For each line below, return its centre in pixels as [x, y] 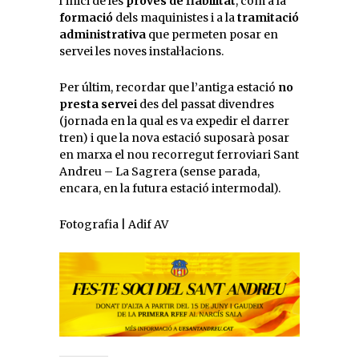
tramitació [267, 17]
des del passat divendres [206, 104]
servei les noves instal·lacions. [141, 51]
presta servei [98, 104]
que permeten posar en [212, 34]
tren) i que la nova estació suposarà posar [174, 137]
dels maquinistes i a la [174, 17]
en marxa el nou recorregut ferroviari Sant [179, 154]
